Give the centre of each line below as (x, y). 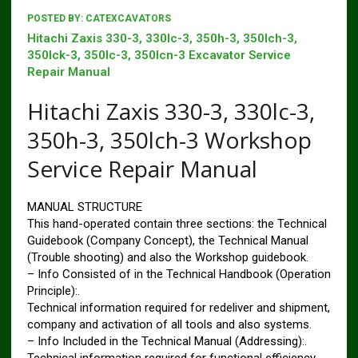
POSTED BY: (56, 18)
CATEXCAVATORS (128, 18)
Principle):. (53, 290)
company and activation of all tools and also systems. (169, 324)
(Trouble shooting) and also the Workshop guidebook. (167, 257)
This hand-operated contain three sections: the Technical (177, 223)
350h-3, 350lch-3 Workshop (169, 139)
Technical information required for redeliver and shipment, (178, 307)
